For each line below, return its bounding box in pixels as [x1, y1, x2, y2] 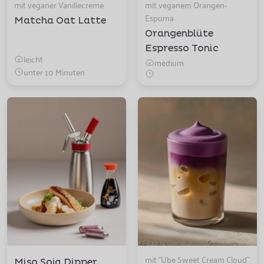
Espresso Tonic [145, 42, 219, 54]
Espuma [145, 9, 174, 25]
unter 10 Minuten [24, 64, 85, 79]
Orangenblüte [145, 27, 213, 39]
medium [154, 54, 184, 70]
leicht [24, 51, 43, 66]
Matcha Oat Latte [14, 14, 106, 27]
